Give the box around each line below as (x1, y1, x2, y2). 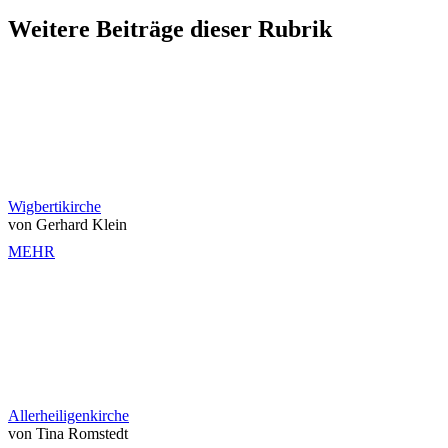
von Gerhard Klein (8, 216, 127, 234)
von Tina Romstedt (8, 425, 128, 443)
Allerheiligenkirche (8, 407, 129, 425)
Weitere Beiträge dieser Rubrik (8, 16, 332, 43)
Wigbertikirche (8, 198, 101, 216)
